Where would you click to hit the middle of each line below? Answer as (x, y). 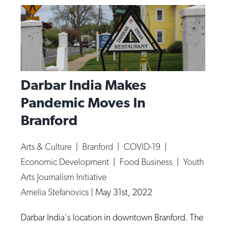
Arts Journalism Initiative (64, 177)
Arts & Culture (47, 146)
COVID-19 (143, 146)
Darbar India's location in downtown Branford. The (112, 217)
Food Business (147, 161)
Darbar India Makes (84, 84)
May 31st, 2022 (124, 192)
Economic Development (66, 161)
